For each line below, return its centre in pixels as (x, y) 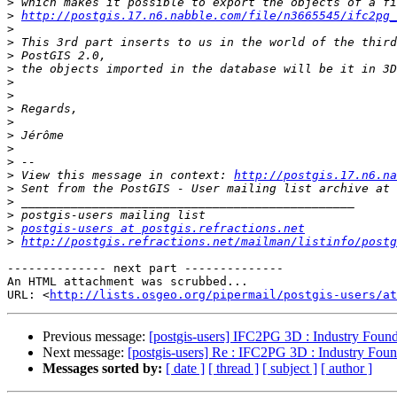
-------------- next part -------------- (145, 269)
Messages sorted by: (102, 369)
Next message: (85, 353)
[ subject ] (290, 369)
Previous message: (96, 337)
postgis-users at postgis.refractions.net (163, 229)
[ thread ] (234, 369)
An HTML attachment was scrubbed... (128, 282)
